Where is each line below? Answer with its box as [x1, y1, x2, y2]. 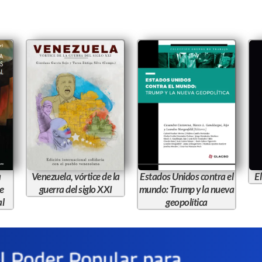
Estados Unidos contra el [140, 170, 233, 182]
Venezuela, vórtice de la [31, 170, 120, 182]
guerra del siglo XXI [39, 182, 112, 195]
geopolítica [166, 195, 208, 208]
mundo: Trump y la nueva [139, 182, 235, 195]
